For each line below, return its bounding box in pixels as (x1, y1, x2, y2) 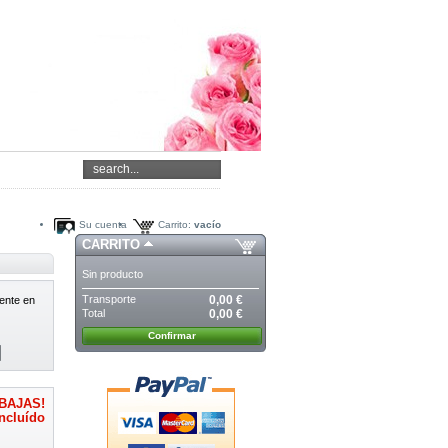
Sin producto (82, 267, 143, 280)
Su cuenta (79, 219, 128, 231)
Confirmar (148, 330, 197, 342)
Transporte (82, 293, 136, 306)
